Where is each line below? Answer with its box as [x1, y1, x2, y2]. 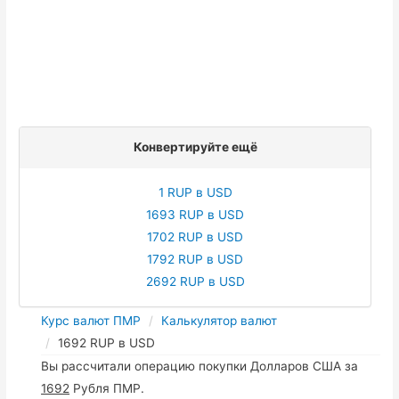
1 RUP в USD [158, 184, 232, 199]
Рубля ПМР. [69, 380, 145, 395]
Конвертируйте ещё [133, 139, 257, 154]
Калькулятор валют [161, 313, 278, 328]
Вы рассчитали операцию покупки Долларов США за [41, 358, 359, 373]
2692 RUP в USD [145, 273, 245, 289]
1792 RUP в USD [147, 251, 243, 266]
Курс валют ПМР [41, 313, 142, 328]
